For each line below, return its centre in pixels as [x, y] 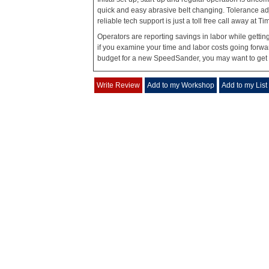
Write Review [118, 85]
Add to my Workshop [181, 85]
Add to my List [244, 85]
